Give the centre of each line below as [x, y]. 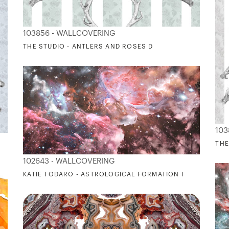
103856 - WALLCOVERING [70, 34]
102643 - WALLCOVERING [69, 162]
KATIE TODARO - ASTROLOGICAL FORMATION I [103, 175]
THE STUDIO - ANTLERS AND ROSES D [88, 47]
